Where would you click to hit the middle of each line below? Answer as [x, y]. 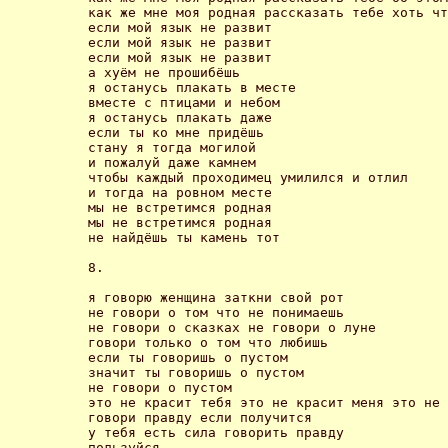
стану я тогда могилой [172, 147]
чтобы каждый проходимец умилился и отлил [248, 177]
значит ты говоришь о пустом [200, 372]
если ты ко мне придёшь [176, 132]
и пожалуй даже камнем [172, 162]
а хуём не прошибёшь [164, 72]
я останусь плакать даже [180, 117]
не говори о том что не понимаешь [220, 312]
